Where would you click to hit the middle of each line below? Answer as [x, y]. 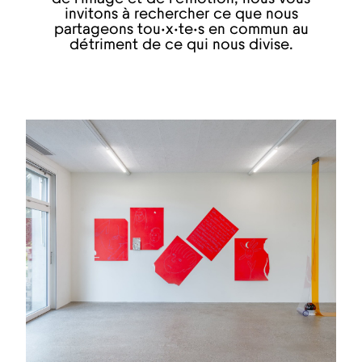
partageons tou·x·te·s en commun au [181, 30]
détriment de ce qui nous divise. [181, 45]
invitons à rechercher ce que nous [181, 15]
